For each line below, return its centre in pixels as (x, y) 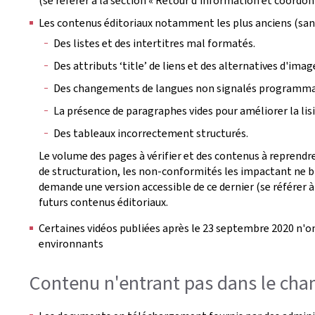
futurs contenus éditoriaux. (103, 202)
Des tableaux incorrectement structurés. (150, 133)
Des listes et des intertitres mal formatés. (154, 43)
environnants (71, 244)
